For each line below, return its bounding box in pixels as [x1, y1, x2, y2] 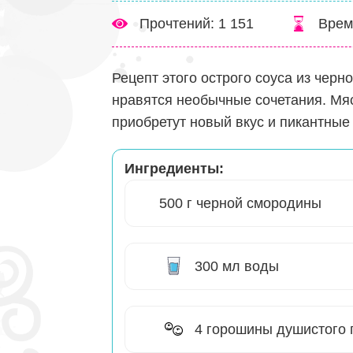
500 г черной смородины [159, 195, 321, 212]
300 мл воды [195, 258, 279, 275]
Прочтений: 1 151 [139, 16, 254, 32]
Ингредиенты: [124, 161, 224, 177]
